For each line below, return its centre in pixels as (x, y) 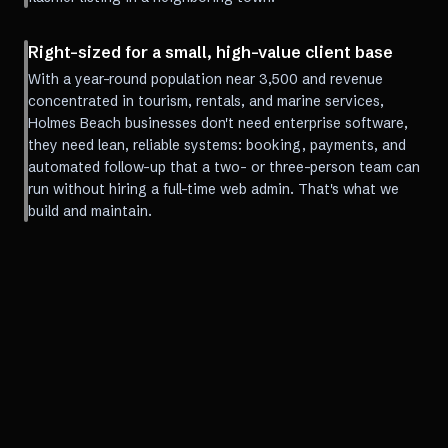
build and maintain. (90, 211)
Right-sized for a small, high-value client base (210, 52)
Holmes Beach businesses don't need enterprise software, (218, 123)
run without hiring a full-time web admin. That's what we (213, 189)
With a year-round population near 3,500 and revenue (205, 79)
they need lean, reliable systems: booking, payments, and (217, 145)
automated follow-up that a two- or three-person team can (224, 167)
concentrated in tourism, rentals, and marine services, (206, 101)
